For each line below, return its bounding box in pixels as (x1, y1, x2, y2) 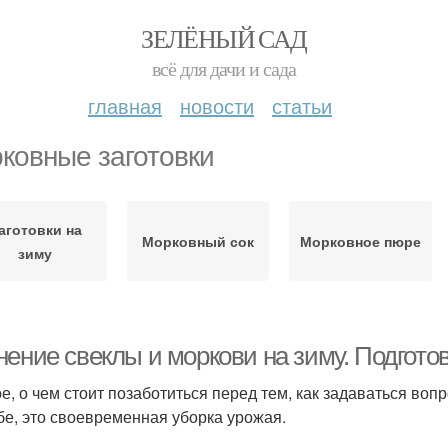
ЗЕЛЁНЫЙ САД (141, 21, 307, 55)
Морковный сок (141, 231, 254, 251)
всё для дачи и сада (152, 55, 296, 82)
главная (88, 91, 162, 120)
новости (180, 91, 254, 120)
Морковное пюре (299, 231, 421, 251)
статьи (272, 91, 332, 120)
